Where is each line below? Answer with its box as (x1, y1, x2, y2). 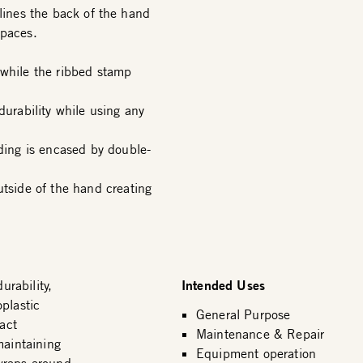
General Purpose (195, 306, 291, 322)
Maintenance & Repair (195, 326, 325, 342)
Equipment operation (195, 345, 317, 361)
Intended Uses (181, 276, 266, 293)
